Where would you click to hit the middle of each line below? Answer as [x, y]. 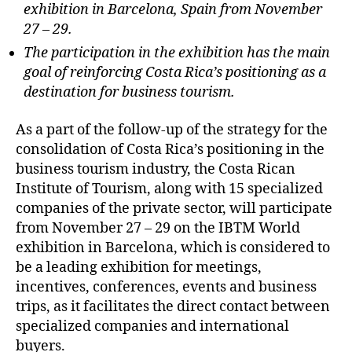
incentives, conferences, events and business [166, 287]
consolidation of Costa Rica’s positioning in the [170, 149]
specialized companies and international [152, 326]
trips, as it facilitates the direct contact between [173, 306]
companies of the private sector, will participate [174, 208]
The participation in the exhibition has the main [177, 53]
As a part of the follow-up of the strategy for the [172, 130]
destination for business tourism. [129, 93]
